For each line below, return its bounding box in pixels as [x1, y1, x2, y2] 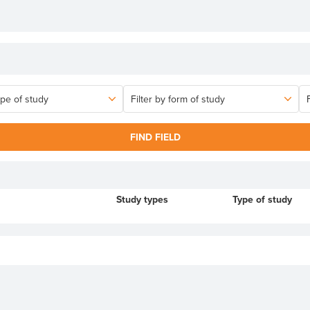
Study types [116, 192, 168, 207]
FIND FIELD [129, 130, 181, 145]
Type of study [232, 192, 292, 207]
